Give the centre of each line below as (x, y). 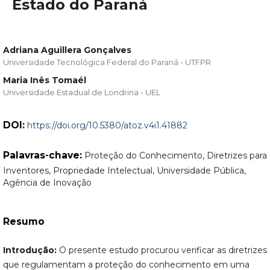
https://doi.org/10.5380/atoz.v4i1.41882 (107, 125)
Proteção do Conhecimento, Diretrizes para (175, 155)
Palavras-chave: (43, 155)
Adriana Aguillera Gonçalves (67, 50)
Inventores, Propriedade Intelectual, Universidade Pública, (124, 170)
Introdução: (30, 250)
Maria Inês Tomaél (44, 80)
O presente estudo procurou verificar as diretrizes (162, 250)
